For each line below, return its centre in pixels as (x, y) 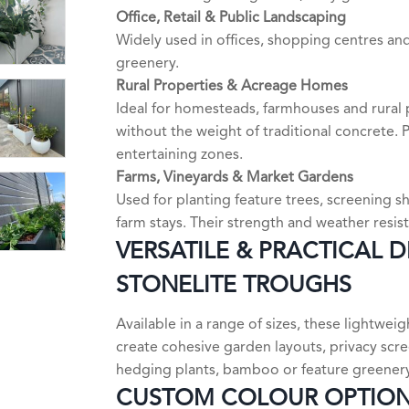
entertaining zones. (179, 155)
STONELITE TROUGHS (234, 286)
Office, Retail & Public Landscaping (231, 18)
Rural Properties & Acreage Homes (232, 86)
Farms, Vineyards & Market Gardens (235, 178)
